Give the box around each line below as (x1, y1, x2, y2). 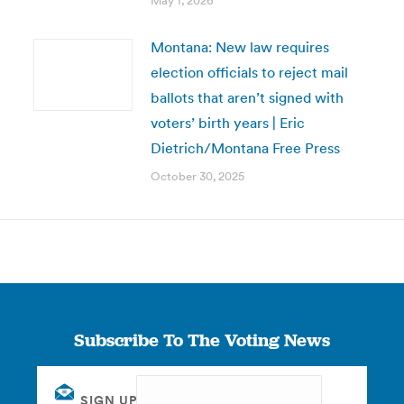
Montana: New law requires (150, 38, 329, 56)
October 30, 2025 (150, 169, 244, 184)
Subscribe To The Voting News (73, 328, 330, 352)
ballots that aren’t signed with (150, 88, 344, 106)
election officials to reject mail (150, 63, 348, 81)
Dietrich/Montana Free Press (150, 139, 340, 157)
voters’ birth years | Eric (150, 114, 305, 132)
